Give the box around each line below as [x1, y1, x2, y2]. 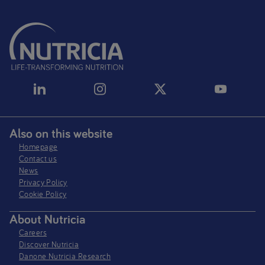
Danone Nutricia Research [19, 250, 111, 261]
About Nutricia [9, 210, 85, 227]
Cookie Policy [19, 189, 67, 200]
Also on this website [9, 125, 112, 142]
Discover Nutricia [19, 238, 79, 250]
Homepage [19, 141, 58, 153]
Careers [19, 227, 47, 238]
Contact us [19, 153, 57, 164]
